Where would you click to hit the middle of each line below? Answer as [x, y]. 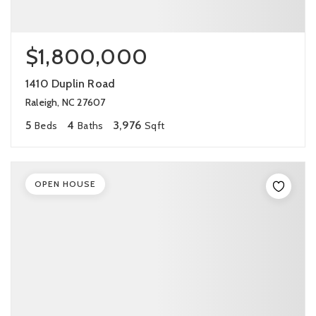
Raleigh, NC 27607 [66, 102]
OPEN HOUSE [65, 184]
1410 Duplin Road [71, 84]
